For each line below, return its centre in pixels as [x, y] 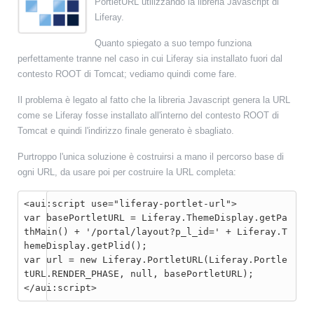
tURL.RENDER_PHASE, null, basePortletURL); [139, 274]
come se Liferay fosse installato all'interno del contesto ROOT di [148, 115]
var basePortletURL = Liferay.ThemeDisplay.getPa [156, 218]
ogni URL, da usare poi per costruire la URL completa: [127, 172]
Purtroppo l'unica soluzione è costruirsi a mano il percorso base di [151, 157]
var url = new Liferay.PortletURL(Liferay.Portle [156, 260]
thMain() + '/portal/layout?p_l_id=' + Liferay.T [156, 232]
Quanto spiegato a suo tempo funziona [173, 43]
